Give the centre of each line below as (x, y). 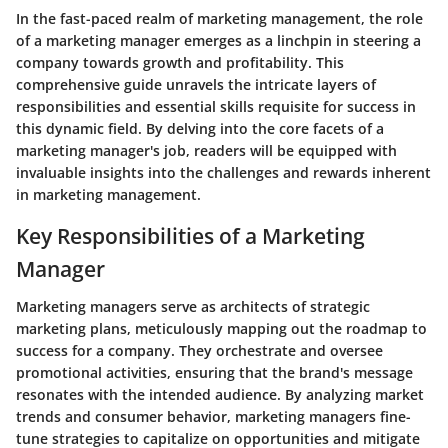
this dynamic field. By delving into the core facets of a (200, 128)
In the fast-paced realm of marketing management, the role (219, 18)
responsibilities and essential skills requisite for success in (216, 106)
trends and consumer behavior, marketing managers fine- (213, 416)
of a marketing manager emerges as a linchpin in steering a (218, 40)
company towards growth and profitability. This (180, 62)
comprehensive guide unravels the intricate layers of (196, 84)
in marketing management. (108, 194)
